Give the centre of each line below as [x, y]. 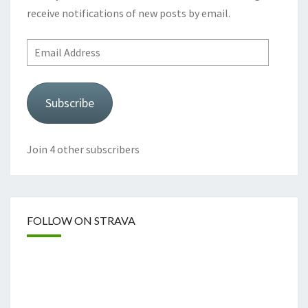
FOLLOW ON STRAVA [81, 220]
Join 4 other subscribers [83, 149]
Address [46, 66]
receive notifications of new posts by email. [129, 13]
